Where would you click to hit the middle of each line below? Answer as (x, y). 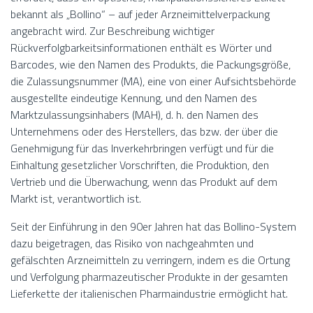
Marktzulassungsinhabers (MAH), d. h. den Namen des (134, 115)
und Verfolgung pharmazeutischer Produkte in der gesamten (149, 277)
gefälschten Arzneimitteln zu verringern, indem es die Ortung (150, 260)
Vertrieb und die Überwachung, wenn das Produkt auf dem (144, 182)
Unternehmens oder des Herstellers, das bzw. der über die (144, 132)
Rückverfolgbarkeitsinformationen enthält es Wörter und (141, 48)
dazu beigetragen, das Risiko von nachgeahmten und (132, 243)
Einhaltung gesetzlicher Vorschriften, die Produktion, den (140, 165)
